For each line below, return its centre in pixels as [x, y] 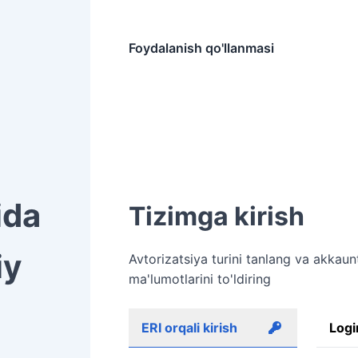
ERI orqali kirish [189, 327]
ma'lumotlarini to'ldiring [199, 278]
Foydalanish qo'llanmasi [201, 48]
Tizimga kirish [216, 216]
